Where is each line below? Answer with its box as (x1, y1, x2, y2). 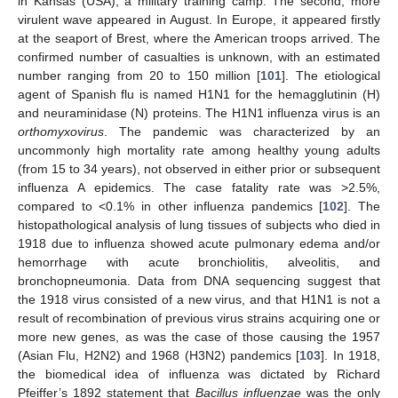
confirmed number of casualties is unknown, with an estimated (18, 49, 380, 64)
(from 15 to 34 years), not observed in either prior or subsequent (18, 161, 380, 176)
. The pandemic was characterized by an (104, 123, 380, 139)
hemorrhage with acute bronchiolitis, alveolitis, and (18, 254, 380, 269)
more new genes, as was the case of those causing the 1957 (18, 329, 380, 344)
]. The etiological (282, 68, 381, 83)
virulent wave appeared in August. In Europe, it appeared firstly (18, 12, 380, 27)
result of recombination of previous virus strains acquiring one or (18, 310, 380, 325)
